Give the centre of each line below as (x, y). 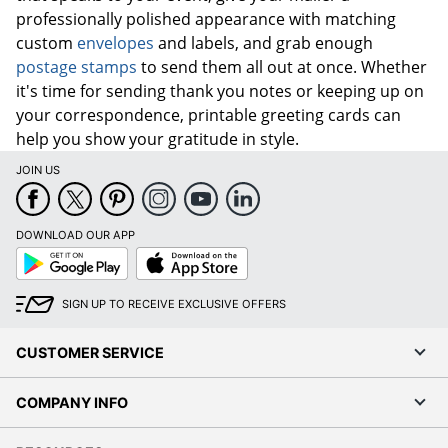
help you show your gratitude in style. (157, 138)
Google (34, 252)
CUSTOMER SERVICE (90, 352)
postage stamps (76, 66)
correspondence (117, 114)
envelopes (115, 42)
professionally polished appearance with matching (206, 18)
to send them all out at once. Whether (282, 66)
